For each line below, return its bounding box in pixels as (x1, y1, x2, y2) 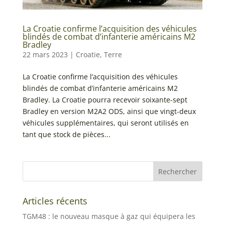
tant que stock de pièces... (22, 130, 110, 140)
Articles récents (22, 195, 87, 207)
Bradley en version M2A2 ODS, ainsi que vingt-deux (22, 106, 196, 117)
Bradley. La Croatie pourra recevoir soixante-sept (22, 95, 187, 105)
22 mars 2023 (22, 50, 68, 60)
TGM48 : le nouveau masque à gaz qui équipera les (22, 211, 195, 221)
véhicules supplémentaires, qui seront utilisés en (22, 118, 189, 128)
